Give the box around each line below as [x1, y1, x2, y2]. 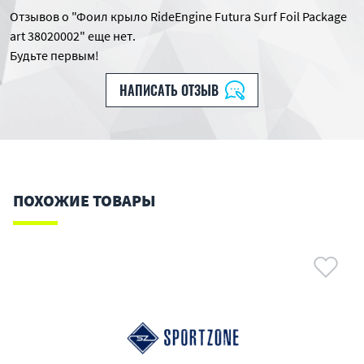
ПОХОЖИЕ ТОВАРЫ [13, 190, 155, 210]
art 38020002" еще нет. [10, 28, 136, 44]
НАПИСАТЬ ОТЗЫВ [119, 80, 219, 100]
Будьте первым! [10, 47, 99, 63]
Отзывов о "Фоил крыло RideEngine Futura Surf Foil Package [10, 8, 347, 24]
